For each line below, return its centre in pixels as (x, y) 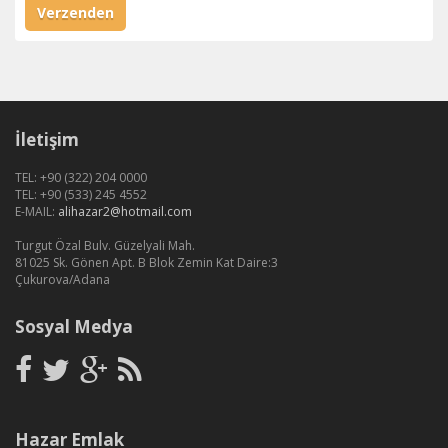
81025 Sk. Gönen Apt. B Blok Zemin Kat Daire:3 (146, 263)
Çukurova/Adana (62, 280)
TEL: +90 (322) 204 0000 (81, 178)
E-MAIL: (36, 212)
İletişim (47, 140)
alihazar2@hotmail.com (125, 212)
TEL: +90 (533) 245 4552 (81, 195)
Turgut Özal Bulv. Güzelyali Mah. (105, 246)
